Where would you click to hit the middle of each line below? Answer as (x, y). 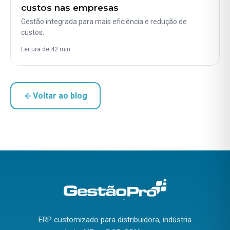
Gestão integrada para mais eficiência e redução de (104, 22)
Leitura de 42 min (46, 50)
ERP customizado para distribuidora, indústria (115, 220)
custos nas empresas (70, 8)
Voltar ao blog (60, 96)
